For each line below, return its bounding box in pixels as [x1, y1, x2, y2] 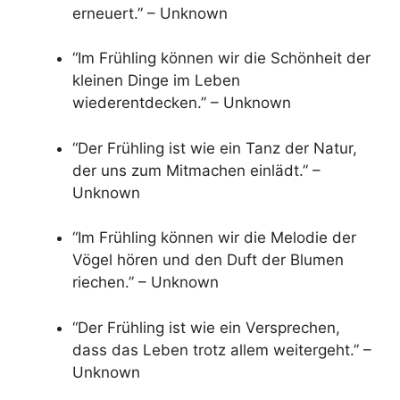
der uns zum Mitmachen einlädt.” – [72, 161, 321, 179]
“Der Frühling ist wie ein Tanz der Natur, [72, 138, 357, 157]
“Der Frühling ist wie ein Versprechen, [72, 318, 340, 337]
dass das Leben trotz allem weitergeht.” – [72, 340, 371, 359]
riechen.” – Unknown [72, 273, 219, 292]
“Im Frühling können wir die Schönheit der [72, 49, 371, 68]
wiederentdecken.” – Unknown [72, 94, 291, 112]
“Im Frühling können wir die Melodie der [72, 229, 356, 247]
